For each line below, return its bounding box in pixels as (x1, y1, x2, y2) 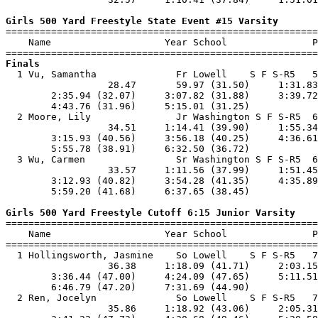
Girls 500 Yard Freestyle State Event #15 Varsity (6, 16, 278, 26)
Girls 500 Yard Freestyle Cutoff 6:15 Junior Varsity (6, 207, 295, 218)
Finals (6, 58, 40, 69)
